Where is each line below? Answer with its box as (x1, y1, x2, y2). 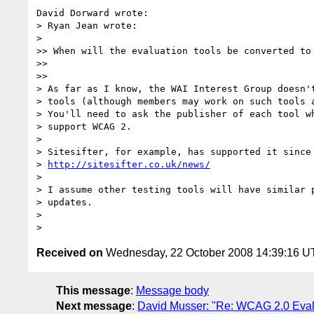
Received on (36, 246, 103, 259)
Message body (136, 284, 209, 296)
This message (56, 284, 130, 296)
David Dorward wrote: (36, 7, 149, 18)
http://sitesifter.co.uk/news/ (48, 158, 210, 170)
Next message (56, 299, 132, 312)
